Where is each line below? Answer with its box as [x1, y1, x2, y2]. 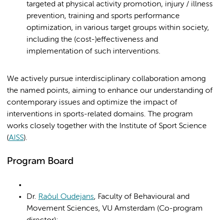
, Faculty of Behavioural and [94, 193, 190, 201]
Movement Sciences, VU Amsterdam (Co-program [27, 205, 203, 213]
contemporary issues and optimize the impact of [7, 99, 177, 107]
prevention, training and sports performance [27, 12, 180, 20]
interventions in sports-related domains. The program [7, 110, 193, 118]
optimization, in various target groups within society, [27, 24, 209, 32]
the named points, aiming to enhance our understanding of [7, 87, 213, 95]
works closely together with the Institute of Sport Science [7, 122, 207, 130]
